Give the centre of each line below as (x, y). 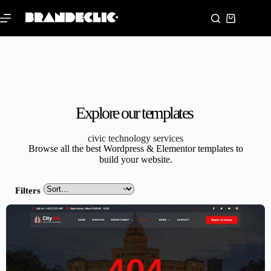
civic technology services (135, 139)
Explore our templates (134, 113)
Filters (28, 191)
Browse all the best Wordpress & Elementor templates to (135, 149)
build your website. (135, 160)
